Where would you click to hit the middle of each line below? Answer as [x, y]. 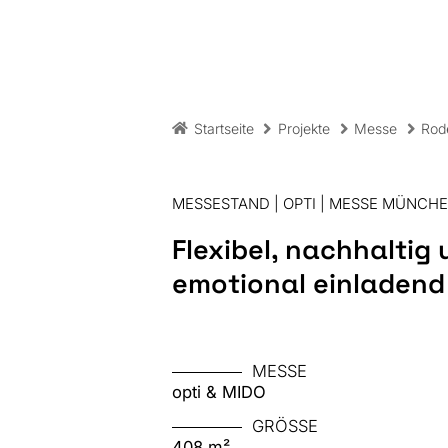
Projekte [303, 128]
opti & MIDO [219, 391]
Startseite [223, 128]
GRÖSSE [280, 426]
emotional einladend [308, 284]
